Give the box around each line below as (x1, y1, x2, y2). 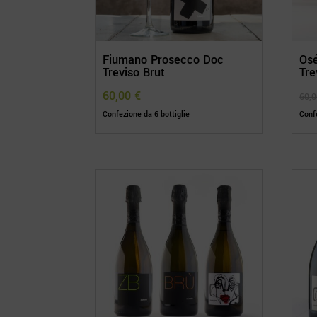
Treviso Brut (103, 64, 166, 81)
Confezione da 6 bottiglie (103, 108, 190, 120)
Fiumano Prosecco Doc (103, 51, 224, 68)
